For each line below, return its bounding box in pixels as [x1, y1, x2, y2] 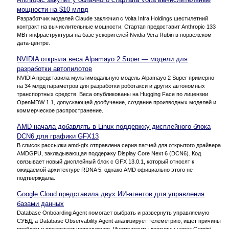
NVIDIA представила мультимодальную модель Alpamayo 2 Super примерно [17, 74, 214, 81]
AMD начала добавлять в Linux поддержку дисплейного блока [17, 122, 211, 130]
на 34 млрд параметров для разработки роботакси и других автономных [17, 82, 205, 89]
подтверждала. [17, 174, 55, 181]
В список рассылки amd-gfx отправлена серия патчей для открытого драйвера [17, 142, 221, 148]
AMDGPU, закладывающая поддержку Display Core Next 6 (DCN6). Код [17, 150, 201, 156]
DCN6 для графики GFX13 [17, 132, 99, 140]
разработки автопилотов [17, 64, 92, 73]
